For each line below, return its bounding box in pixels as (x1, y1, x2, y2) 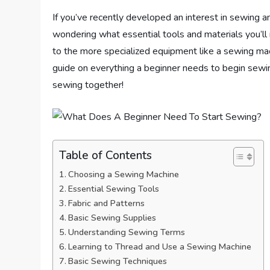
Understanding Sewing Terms (68, 226, 186, 239)
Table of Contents (59, 147, 152, 163)
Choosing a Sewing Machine (68, 168, 180, 181)
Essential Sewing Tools (68, 183, 160, 195)
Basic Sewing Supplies (68, 212, 157, 224)
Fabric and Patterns (68, 197, 145, 210)
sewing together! (52, 78, 124, 92)
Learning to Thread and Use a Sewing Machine (68, 240, 252, 253)
